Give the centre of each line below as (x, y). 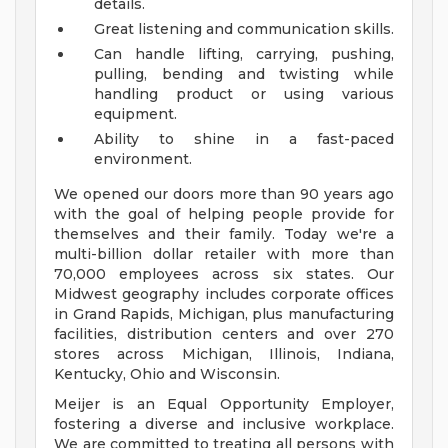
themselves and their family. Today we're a (224, 234)
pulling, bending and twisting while (244, 74)
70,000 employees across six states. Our (224, 274)
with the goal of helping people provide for (224, 214)
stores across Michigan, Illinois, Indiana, (224, 354)
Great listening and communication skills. (244, 29)
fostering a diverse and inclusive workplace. (224, 424)
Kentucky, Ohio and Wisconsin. (167, 374)
